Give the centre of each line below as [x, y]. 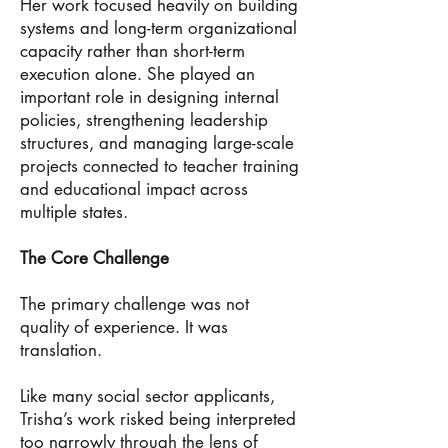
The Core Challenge [94, 258]
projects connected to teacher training [159, 166]
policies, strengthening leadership [144, 120]
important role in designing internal [149, 97]
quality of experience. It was [124, 327]
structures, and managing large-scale [157, 143]
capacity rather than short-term [132, 51]
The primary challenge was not [134, 304]
